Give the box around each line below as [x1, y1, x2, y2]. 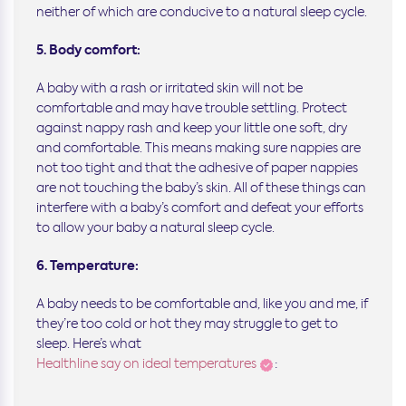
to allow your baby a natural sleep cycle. [36, 219, 275, 237]
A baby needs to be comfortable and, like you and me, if [36, 295, 368, 313]
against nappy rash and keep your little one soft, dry [36, 120, 347, 137]
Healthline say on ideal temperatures [36, 355, 256, 372]
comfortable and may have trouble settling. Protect [36, 100, 347, 117]
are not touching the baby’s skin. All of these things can [36, 179, 366, 197]
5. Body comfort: [36, 41, 140, 60]
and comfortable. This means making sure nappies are [36, 140, 361, 157]
